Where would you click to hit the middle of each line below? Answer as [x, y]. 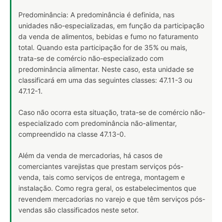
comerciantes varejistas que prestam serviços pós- [101, 166]
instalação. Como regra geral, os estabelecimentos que [107, 188]
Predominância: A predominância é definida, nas [96, 15]
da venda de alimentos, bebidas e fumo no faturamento [108, 36]
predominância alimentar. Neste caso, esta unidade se [106, 69]
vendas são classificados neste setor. [79, 210]
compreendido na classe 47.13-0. [72, 134]
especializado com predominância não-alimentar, [98, 123]
